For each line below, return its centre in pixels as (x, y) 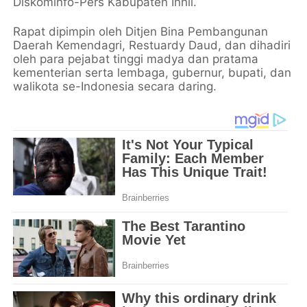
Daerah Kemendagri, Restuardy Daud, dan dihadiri (152, 45)
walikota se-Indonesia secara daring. (115, 86)
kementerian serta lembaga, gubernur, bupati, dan (152, 72)
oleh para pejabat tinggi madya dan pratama (136, 59)
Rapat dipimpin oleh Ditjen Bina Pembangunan (141, 31)
